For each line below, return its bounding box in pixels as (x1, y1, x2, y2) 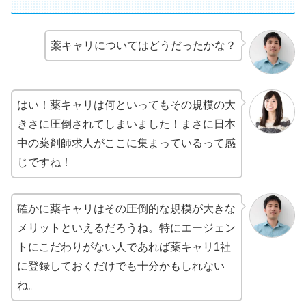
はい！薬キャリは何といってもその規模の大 (17, 99, 236, 111)
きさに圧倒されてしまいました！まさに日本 (17, 118, 236, 130)
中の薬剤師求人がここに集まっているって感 (17, 137, 236, 149)
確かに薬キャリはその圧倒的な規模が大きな (17, 203, 236, 215)
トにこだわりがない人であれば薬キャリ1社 (17, 241, 231, 253)
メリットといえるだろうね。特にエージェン (17, 222, 236, 234)
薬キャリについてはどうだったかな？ (51, 40, 237, 51)
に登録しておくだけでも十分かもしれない (17, 260, 225, 273)
